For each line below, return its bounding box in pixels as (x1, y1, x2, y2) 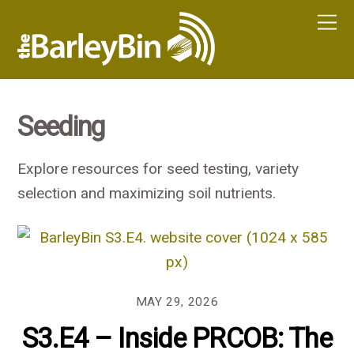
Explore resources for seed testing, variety (17, 160, 299, 179)
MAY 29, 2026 (135, 294, 219, 309)
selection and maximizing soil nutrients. (17, 184, 277, 203)
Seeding (17, 111, 105, 143)
